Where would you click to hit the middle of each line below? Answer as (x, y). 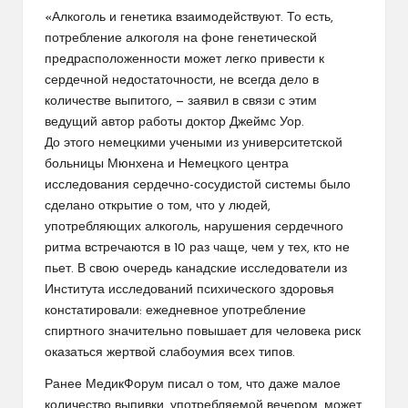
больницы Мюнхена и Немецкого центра (167, 164)
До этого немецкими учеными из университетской (194, 143)
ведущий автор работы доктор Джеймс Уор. (174, 122)
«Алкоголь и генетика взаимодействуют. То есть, (189, 17)
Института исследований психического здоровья (189, 290)
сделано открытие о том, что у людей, (158, 206)
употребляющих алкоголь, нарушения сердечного (194, 227)
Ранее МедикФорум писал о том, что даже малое (193, 384)
